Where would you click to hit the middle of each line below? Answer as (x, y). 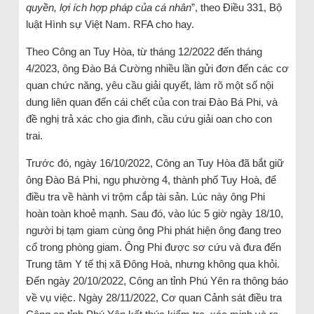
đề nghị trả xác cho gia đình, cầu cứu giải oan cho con (149, 118)
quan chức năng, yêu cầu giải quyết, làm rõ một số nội (149, 85)
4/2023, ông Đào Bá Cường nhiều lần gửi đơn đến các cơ (157, 68)
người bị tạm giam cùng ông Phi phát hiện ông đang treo (153, 230)
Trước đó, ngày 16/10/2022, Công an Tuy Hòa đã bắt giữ (155, 163)
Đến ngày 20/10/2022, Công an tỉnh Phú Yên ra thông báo (157, 280)
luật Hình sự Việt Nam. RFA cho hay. (110, 24)
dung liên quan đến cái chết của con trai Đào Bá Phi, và (151, 102)
